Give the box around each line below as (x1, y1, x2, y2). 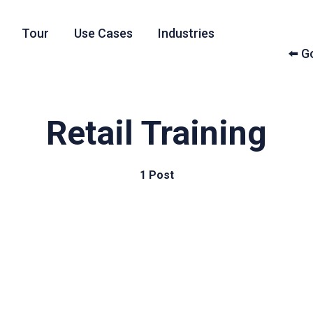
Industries (157, 26, 214, 41)
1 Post (139, 168, 174, 182)
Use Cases (73, 26, 133, 41)
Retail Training (46, 113, 267, 153)
